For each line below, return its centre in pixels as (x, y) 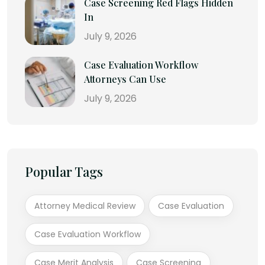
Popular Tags (64, 171)
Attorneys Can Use (125, 79)
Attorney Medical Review (85, 206)
